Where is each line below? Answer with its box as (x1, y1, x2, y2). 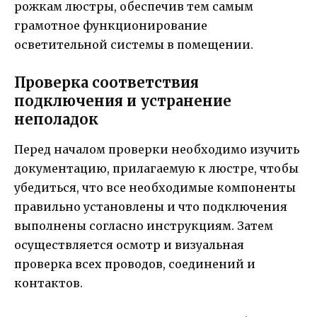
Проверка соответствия (14, 74, 199, 92)
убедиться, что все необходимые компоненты (14, 180, 296, 195)
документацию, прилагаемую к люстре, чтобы (14, 161, 299, 176)
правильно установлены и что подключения (14, 200, 287, 214)
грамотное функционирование (14, 18, 207, 33)
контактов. (14, 276, 83, 291)
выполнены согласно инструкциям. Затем (14, 219, 273, 234)
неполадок (14, 110, 98, 129)
